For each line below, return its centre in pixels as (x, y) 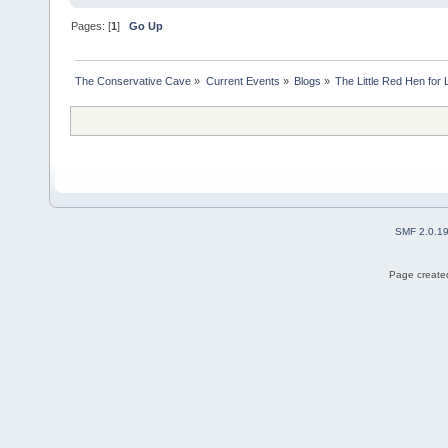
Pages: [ (91, 25)
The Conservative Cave (133, 80)
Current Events (242, 80)
